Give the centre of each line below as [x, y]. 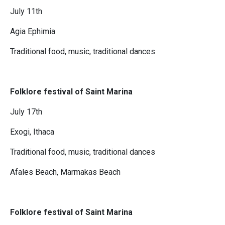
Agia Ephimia [33, 32]
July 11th [26, 12]
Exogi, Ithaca [32, 132]
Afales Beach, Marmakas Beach [65, 172]
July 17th [26, 112]
